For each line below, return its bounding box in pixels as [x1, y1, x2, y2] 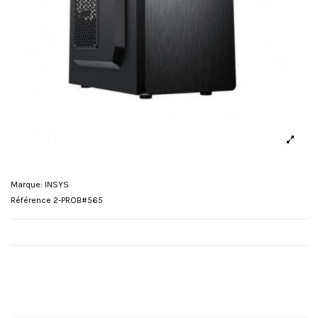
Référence [11, 194, 51, 205]
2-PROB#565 [53, 194, 103, 205]
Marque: [11, 179, 43, 190]
